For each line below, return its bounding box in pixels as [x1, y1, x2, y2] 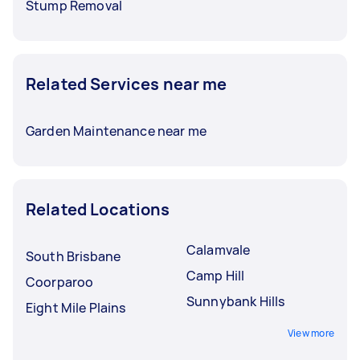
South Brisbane [26, 247, 121, 265]
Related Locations [26, 198, 170, 220]
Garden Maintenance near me [26, 121, 207, 140]
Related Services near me [26, 72, 227, 95]
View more [287, 325, 334, 340]
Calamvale [186, 240, 251, 259]
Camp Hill [186, 266, 245, 284]
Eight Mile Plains [26, 298, 126, 317]
